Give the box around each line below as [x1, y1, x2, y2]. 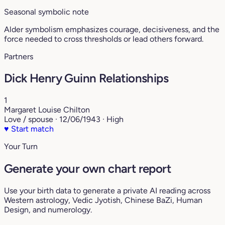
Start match [9, 124, 54, 134]
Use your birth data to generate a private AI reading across [4, 186, 210, 196]
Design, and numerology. [4, 205, 92, 215]
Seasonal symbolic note [4, 7, 89, 17]
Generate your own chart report [4, 161, 171, 176]
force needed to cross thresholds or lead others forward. [4, 34, 203, 44]
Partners [4, 51, 33, 61]
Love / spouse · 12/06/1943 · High [4, 115, 124, 125]
